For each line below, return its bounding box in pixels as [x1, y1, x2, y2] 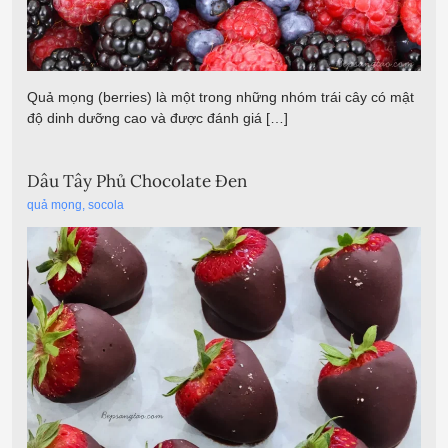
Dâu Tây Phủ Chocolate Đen [27, 170, 247, 193]
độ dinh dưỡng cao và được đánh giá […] [27, 109, 288, 126]
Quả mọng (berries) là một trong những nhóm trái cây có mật [27, 88, 414, 105]
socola [88, 197, 124, 212]
